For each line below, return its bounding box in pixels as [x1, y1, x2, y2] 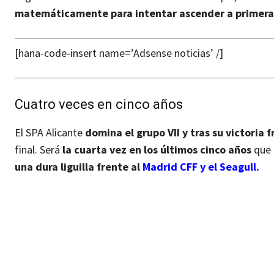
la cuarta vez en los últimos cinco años [62, 143, 251, 157]
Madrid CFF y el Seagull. [143, 160, 259, 174]
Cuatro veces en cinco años [15, 97, 183, 113]
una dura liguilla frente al [15, 160, 143, 174]
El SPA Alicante [15, 125, 85, 140]
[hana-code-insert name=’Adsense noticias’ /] [15, 46, 223, 61]
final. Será [15, 143, 62, 157]
